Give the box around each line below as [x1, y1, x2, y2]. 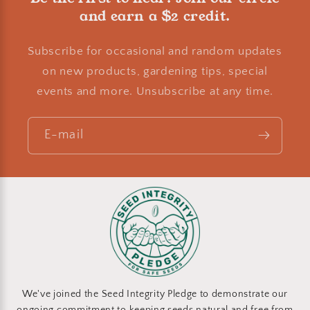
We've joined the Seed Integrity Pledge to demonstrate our [21, 289, 289, 300]
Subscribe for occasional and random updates [28, 44, 282, 57]
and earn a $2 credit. [80, 6, 230, 26]
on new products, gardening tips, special [42, 64, 268, 77]
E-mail [44, 127, 84, 143]
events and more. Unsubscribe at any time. [36, 84, 274, 98]
